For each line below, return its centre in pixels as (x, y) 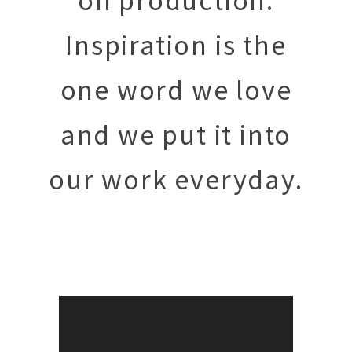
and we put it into (176, 135)
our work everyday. (176, 180)
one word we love (176, 90)
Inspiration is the (176, 45)
